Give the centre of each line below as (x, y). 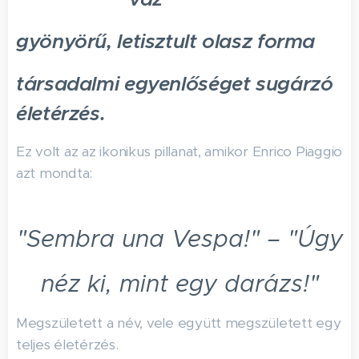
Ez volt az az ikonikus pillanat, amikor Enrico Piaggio (179, 151)
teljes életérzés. (67, 345)
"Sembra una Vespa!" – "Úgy (179, 239)
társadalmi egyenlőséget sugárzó (175, 84)
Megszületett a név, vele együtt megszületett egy (179, 323)
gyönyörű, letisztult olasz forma (165, 41)
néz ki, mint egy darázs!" (179, 284)
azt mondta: (54, 173)
